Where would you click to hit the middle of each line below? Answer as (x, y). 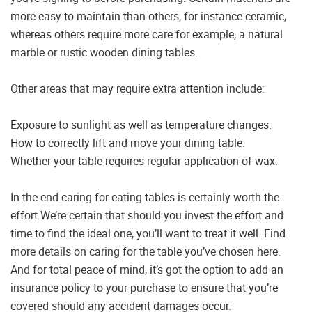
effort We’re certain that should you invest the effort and (147, 216)
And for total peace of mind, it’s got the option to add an (147, 270)
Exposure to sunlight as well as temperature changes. (141, 125)
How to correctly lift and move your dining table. (128, 143)
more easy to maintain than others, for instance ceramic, (148, 16)
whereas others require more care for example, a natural (147, 34)
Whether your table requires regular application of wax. (144, 161)
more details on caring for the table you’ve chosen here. (146, 252)
